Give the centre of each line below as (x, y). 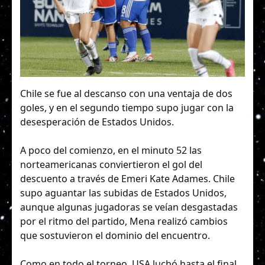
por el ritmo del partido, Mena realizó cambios (124, 222)
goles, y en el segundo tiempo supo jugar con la (127, 108)
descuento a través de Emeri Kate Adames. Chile (127, 179)
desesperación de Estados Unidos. (97, 122)
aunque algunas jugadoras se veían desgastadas (129, 207)
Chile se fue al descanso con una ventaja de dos (126, 94)
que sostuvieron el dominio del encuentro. (115, 236)
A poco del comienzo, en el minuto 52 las (111, 151)
